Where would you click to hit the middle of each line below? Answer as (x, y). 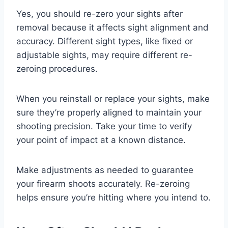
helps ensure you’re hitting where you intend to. (113, 198)
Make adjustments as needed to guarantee (105, 170)
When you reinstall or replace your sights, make (113, 99)
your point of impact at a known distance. (101, 140)
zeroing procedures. (57, 69)
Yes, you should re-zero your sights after (99, 14)
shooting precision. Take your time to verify (104, 126)
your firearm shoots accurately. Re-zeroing (103, 184)
